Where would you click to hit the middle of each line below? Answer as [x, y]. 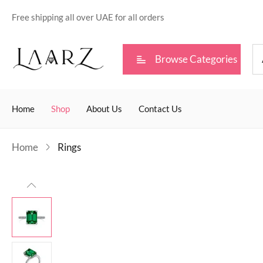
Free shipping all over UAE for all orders [88, 17]
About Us [104, 108]
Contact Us [160, 108]
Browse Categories [196, 59]
